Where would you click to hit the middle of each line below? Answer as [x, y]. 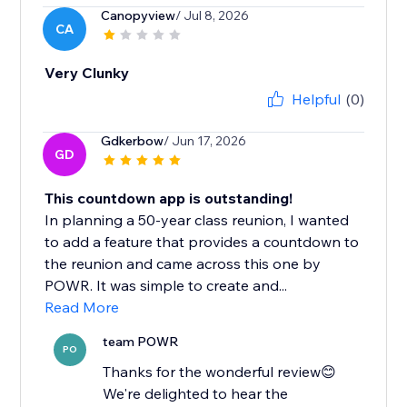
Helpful [316, 99]
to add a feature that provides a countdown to [202, 242]
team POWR [141, 342]
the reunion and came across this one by [183, 264]
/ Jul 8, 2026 [213, 16]
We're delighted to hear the [196, 394]
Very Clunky [87, 73]
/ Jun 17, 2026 [205, 141]
